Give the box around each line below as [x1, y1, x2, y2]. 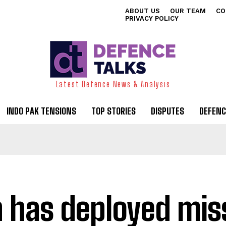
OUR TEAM [170, 7, 206, 15]
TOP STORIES [91, 105, 136, 117]
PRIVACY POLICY [125, 15, 179, 22]
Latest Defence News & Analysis [55, 79, 171, 89]
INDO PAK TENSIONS [7, 105, 76, 117]
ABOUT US [125, 7, 160, 15]
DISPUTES [151, 105, 184, 117]
